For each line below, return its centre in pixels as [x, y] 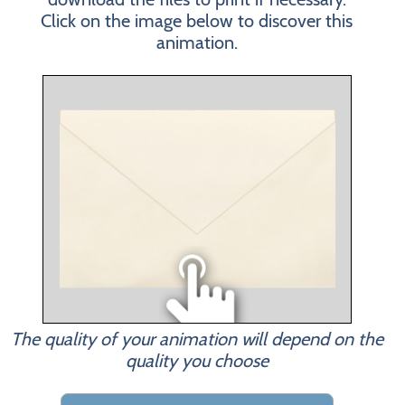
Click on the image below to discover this [197, 21]
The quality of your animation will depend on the [197, 339]
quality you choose [197, 361]
